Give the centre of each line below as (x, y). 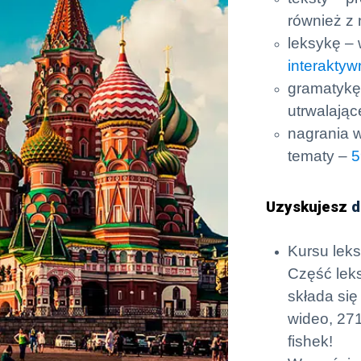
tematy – (320, 156)
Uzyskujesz (309, 207)
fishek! (311, 342)
